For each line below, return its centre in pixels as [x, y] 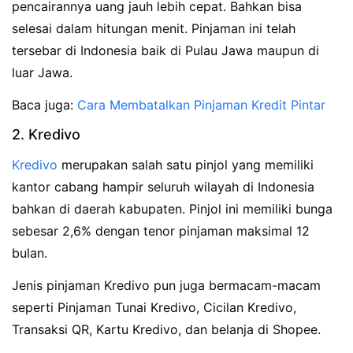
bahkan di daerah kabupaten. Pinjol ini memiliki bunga [172, 208]
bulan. [30, 253]
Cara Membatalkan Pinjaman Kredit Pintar [201, 105]
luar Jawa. [42, 73]
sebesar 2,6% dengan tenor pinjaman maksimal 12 [161, 230]
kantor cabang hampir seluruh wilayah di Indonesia [163, 186]
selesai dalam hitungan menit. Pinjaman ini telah [154, 29]
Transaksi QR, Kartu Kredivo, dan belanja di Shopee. [166, 329]
